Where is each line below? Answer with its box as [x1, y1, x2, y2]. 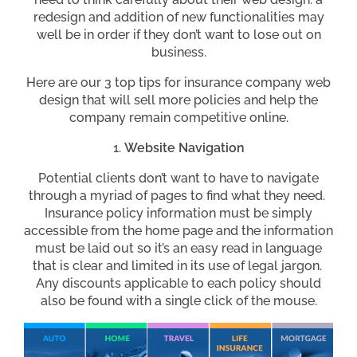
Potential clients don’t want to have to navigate [38, 170, 319, 186]
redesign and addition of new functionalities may [33, 9, 324, 25]
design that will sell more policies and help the [39, 92, 318, 108]
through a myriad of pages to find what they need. [29, 187, 328, 203]
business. [151, 44, 206, 60]
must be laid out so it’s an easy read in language [35, 240, 322, 256]
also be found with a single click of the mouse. [40, 292, 317, 308]
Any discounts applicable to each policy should [36, 275, 321, 291]
